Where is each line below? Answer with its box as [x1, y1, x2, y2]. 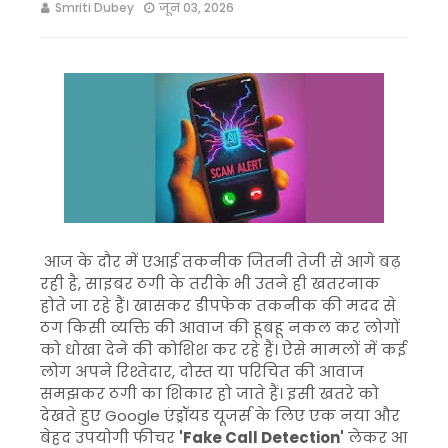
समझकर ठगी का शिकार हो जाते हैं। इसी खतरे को [40, 383, 379, 404]
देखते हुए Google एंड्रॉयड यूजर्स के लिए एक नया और [40, 405, 400, 426]
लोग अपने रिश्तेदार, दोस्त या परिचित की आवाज [40, 361, 364, 382]
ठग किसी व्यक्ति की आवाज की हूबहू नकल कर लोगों [40, 317, 400, 338]
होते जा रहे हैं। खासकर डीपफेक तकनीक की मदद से [40, 295, 396, 316]
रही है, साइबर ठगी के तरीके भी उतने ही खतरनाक [40, 273, 380, 294]
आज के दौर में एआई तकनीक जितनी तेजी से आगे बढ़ [40, 251, 400, 272]
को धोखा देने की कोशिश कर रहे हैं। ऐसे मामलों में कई [40, 339, 406, 360]
